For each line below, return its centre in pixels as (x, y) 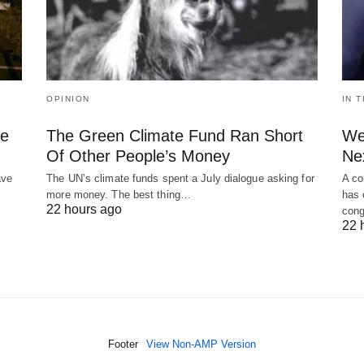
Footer (123, 344)
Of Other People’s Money (139, 156)
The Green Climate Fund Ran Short (175, 135)
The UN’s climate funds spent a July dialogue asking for (180, 178)
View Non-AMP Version (201, 344)
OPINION (68, 98)
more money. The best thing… (119, 194)
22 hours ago (84, 209)
